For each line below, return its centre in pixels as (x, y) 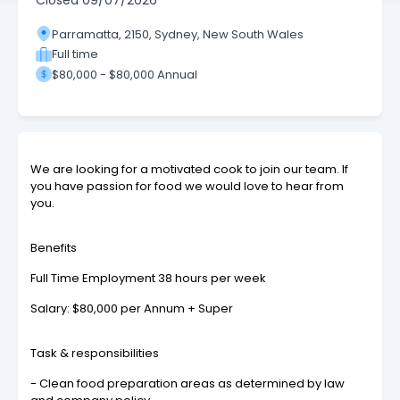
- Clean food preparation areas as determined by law (187, 384)
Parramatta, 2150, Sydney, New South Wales (178, 34)
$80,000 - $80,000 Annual (125, 74)
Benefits (54, 248)
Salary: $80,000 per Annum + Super (132, 309)
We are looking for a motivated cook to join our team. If (189, 170)
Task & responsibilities (95, 354)
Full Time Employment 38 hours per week (148, 279)
